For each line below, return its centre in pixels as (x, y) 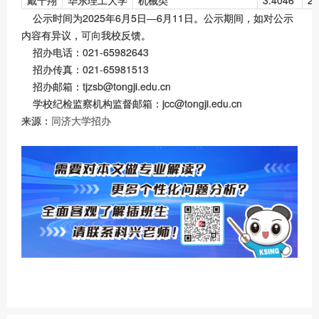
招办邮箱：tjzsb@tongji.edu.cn (96, 86)
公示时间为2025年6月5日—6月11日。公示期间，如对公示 (157, 17)
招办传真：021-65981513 (85, 69)
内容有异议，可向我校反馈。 (86, 35)
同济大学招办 (81, 120)
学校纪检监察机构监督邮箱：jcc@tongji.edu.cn (132, 103)
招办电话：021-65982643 (85, 52)
